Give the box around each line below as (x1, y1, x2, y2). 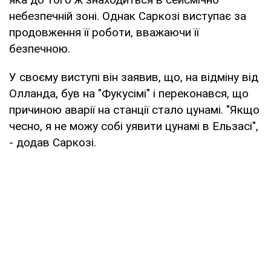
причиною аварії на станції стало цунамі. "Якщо (9, 102, 260, 117)
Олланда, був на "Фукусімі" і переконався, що (9, 86, 249, 100)
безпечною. (9, 41, 70, 56)
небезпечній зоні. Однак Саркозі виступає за (9, 8, 246, 23)
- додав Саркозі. (9, 135, 96, 149)
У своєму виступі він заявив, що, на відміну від (9, 70, 258, 84)
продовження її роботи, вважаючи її (9, 25, 199, 39)
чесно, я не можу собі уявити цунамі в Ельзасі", (9, 119, 258, 133)
